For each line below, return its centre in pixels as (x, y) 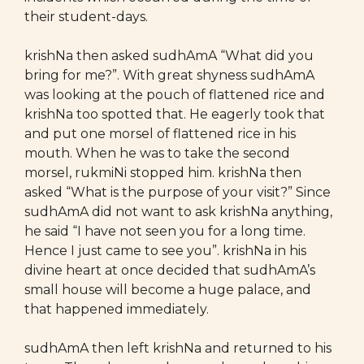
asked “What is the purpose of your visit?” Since (178, 192)
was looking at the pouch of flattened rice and (175, 95)
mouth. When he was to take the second (157, 153)
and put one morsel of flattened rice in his (160, 134)
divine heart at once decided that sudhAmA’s (170, 270)
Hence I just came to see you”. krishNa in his (165, 251)
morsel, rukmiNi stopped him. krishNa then (163, 173)
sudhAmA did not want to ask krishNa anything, (178, 212)
